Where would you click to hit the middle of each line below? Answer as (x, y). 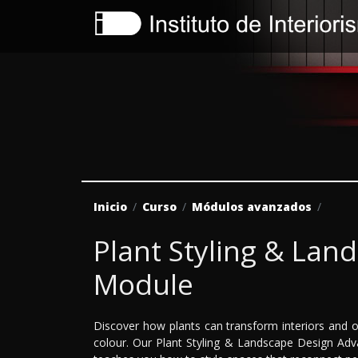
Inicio (110, 206)
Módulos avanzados (252, 206)
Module (143, 284)
